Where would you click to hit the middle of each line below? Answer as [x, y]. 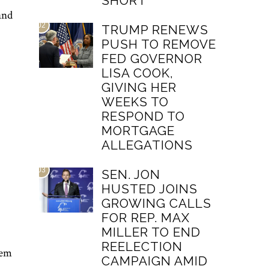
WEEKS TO [135, 102]
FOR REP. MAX [146, 218]
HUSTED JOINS [150, 189]
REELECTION [142, 246]
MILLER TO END [151, 232]
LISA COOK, [138, 73]
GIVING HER [139, 87]
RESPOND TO [144, 116]
